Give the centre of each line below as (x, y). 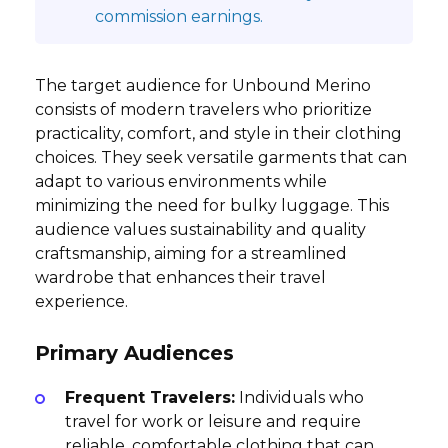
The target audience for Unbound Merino (203, 86)
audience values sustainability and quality (200, 230)
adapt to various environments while (181, 182)
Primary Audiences (134, 353)
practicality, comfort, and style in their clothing (218, 134)
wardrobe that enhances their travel (180, 278)
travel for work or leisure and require (213, 422)
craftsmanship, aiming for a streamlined (191, 254)
